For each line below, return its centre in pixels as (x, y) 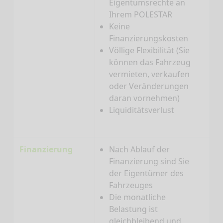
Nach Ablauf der (139, 150)
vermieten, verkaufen (149, 74)
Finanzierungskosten (149, 39)
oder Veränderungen (149, 86)
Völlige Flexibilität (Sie (149, 51)
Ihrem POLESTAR (141, 15)
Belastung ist (133, 209)
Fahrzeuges (131, 185)
